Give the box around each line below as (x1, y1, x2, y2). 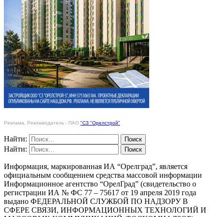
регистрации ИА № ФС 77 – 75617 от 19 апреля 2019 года (4, 188, 196, 197)
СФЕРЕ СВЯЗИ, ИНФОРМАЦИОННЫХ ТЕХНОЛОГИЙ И (4, 205, 206, 214)
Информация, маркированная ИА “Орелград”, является (4, 162, 187, 170)
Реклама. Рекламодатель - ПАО (4, 120, 80, 125)
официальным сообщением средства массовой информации (4, 170, 202, 179)
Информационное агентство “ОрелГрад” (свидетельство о (4, 179, 196, 188)
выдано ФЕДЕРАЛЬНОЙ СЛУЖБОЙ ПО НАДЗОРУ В (4, 197, 188, 205)
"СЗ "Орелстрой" (80, 120, 120, 125)
